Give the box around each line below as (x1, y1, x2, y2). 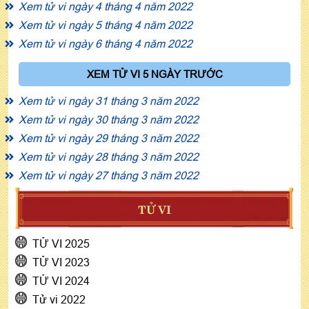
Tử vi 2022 (32, 292, 86, 306)
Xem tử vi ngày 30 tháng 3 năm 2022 (19, 112, 199, 126)
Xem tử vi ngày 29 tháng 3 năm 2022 (19, 131, 199, 144)
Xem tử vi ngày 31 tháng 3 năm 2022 (19, 94, 199, 107)
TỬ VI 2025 (32, 237, 90, 250)
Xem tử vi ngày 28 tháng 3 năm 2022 (19, 150, 199, 163)
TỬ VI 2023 (32, 255, 90, 268)
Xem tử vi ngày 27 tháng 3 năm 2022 (19, 168, 199, 181)
